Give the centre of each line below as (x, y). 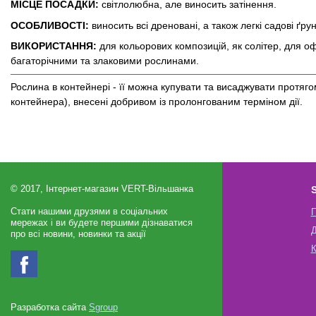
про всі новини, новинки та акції (78, 235)
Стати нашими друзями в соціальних (89, 212)
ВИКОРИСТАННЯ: (54, 45)
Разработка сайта (50, 308)
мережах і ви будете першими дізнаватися (102, 223)
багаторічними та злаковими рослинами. (105, 60)
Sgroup (103, 308)
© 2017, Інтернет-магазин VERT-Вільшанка (102, 189)
